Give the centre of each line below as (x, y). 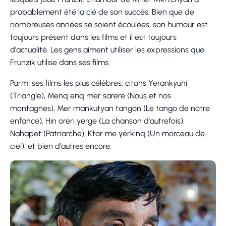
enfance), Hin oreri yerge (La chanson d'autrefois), (97, 121)
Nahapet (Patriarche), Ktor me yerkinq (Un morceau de (107, 133)
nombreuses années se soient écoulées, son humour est (109, 24)
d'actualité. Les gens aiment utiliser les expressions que (107, 49)
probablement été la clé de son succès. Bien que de (102, 12)
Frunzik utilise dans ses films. (60, 62)
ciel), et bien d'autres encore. (61, 146)
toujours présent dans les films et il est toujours (93, 37)
